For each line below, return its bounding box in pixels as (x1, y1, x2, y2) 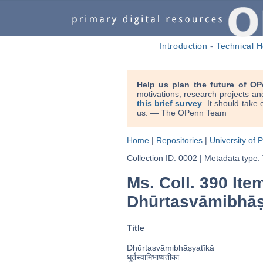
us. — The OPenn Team (136, 108, 227, 117)
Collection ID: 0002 (126, 153, 197, 163)
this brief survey (136, 99, 203, 108)
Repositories (156, 136, 203, 145)
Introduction (159, 41, 208, 50)
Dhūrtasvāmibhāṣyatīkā (126, 243, 214, 253)
